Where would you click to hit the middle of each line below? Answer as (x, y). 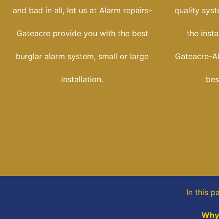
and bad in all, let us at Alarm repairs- (82, 11)
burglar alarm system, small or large (82, 56)
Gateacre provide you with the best (82, 33)
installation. (82, 79)
